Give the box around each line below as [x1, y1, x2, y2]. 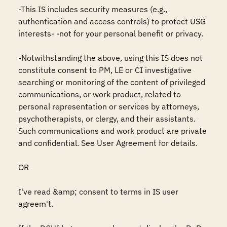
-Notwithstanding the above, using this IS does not [18, 53, 203, 63]
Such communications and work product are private [18, 126, 207, 136]
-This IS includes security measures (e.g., [18, 4, 167, 14]
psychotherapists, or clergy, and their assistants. [18, 113, 196, 124]
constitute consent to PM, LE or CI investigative [18, 65, 192, 75]
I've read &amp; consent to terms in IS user [18, 186, 178, 197]
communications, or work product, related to [18, 89, 181, 99]
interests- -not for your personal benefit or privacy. [18, 28, 203, 39]
